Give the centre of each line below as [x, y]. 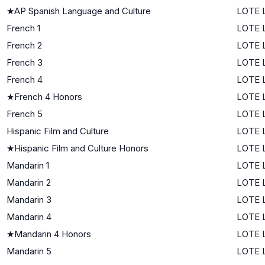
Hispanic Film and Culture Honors [81, 148]
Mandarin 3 [29, 199]
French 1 [23, 28]
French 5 [25, 114]
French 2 [24, 45]
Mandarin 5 [29, 251]
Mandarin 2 [29, 182]
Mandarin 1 [28, 165]
